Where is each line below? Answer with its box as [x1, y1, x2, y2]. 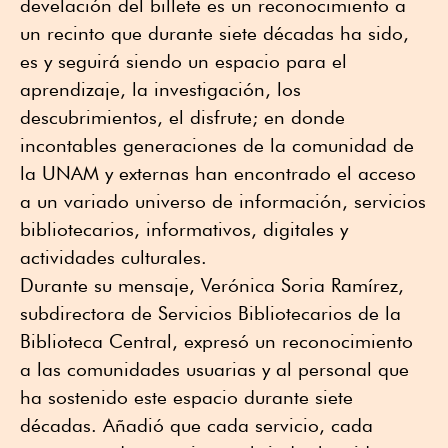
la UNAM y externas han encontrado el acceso [20, 162, 416, 185]
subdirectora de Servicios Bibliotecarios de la [20, 302, 401, 325]
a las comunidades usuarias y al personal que [20, 358, 409, 381]
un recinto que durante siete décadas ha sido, [20, 22, 409, 45]
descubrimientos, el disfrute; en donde [20, 106, 345, 129]
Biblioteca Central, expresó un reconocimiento [20, 330, 413, 353]
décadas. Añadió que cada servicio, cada [20, 414, 373, 437]
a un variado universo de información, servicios [20, 190, 426, 213]
